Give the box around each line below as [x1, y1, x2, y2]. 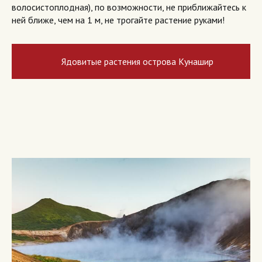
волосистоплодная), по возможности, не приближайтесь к [12, 1, 246, 13]
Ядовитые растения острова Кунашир [61, 56, 214, 68]
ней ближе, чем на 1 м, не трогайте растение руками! [12, 14, 225, 26]
